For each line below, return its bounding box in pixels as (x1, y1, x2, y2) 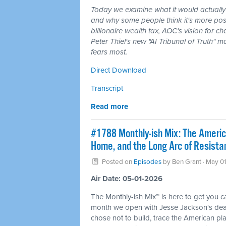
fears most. (91, 47, 127, 56)
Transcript (91, 84, 123, 93)
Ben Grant (172, 158, 201, 166)
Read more (91, 102, 128, 111)
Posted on (100, 158, 134, 166)
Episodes (133, 158, 161, 166)
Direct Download (91, 66, 146, 75)
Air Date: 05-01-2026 (91, 174, 162, 183)
